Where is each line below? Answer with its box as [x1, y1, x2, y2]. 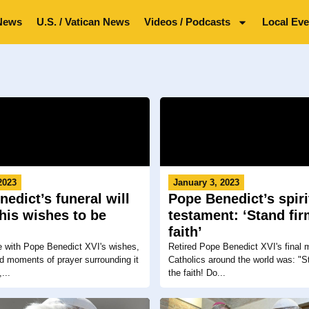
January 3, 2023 [172, 177, 239, 188]
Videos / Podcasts [144, 16, 230, 28]
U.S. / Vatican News [37, 16, 130, 28]
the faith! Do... [168, 268, 226, 279]
